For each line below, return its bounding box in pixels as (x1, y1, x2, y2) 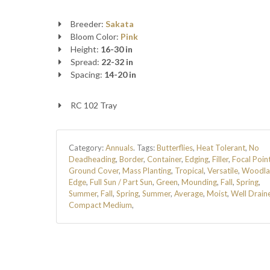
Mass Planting (122, 166, 171, 175)
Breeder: (71, 19, 106, 29)
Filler (212, 154, 228, 164)
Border (119, 154, 143, 164)
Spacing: (71, 69, 105, 80)
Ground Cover (68, 166, 119, 175)
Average (174, 189, 203, 198)
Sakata (105, 19, 134, 29)
